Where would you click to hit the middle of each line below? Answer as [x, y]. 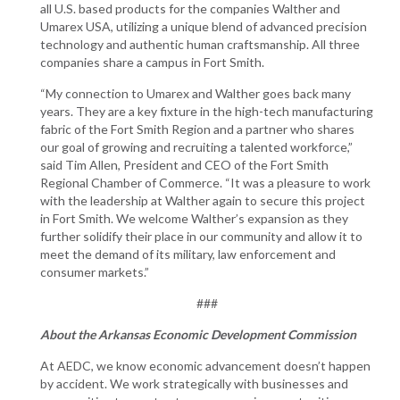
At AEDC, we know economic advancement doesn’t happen [205, 365]
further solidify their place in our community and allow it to [201, 236]
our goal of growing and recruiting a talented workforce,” [196, 146]
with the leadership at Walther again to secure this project [203, 200]
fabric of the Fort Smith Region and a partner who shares [197, 129]
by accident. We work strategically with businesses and [194, 383]
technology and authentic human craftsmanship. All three [200, 44]
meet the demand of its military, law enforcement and [188, 254]
